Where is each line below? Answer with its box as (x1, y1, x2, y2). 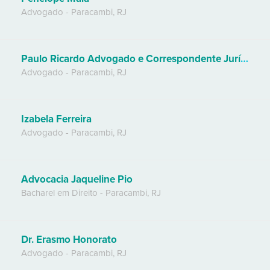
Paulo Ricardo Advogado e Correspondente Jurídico (240, 52, 248, 65)
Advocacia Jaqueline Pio (21, 172, 133, 186)
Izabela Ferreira (21, 112, 92, 125)
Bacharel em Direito (21, 187, 98, 198)
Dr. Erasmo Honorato (21, 233, 117, 246)
